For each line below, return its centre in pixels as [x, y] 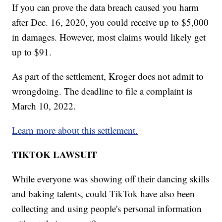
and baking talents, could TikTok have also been [104, 193]
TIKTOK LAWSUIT [55, 154]
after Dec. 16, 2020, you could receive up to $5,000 [111, 22]
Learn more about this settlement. [75, 130]
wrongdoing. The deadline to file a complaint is [102, 91]
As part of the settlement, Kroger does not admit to [108, 76]
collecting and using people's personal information [107, 208]
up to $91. [32, 52]
